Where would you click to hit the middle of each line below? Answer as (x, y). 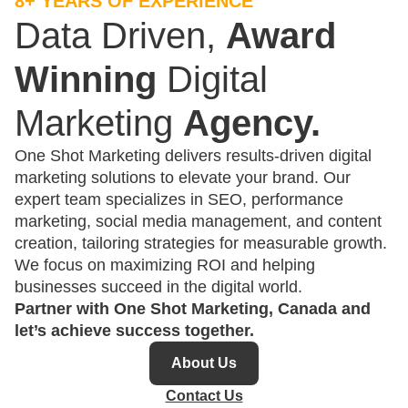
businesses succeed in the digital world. (158, 287)
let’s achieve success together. (134, 331)
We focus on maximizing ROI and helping (165, 265)
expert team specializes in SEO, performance (179, 199)
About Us (204, 363)
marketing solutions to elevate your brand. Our (183, 178)
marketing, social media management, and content (198, 221)
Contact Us (204, 396)
